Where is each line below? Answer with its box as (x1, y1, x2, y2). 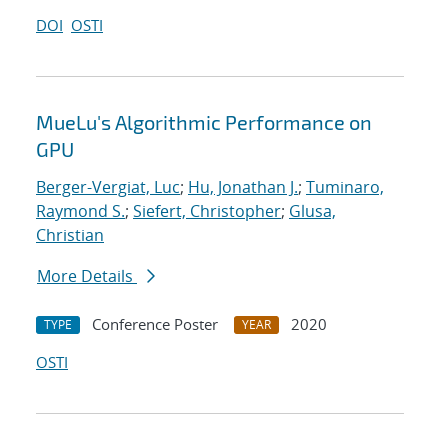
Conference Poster (92, 314, 218, 335)
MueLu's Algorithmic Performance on (36, 110, 372, 135)
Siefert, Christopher (133, 200, 281, 223)
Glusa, (289, 200, 336, 223)
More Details (37, 265, 137, 288)
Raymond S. (36, 200, 125, 223)
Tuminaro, (306, 176, 384, 199)
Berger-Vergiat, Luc (36, 176, 180, 199)
